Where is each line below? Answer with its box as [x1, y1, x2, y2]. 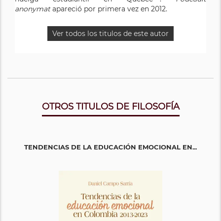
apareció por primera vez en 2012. [50, 4, 167, 13]
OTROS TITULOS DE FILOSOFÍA [41, 101, 180, 112]
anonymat [15, 4, 50, 13]
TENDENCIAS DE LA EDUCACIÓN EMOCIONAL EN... [24, 143, 197, 151]
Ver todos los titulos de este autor [52, 29, 169, 38]
